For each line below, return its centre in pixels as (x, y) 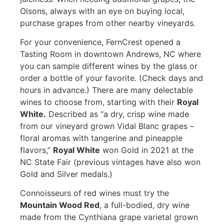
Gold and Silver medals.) (66, 174)
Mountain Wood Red (59, 205)
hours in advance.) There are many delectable (106, 90)
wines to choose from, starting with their (98, 102)
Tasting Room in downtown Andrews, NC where (110, 54)
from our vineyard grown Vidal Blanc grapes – (107, 126)
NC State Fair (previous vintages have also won (110, 162)
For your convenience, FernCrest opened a (100, 42)
